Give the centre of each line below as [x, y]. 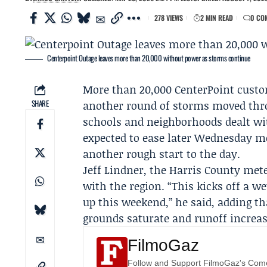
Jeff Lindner [114, 170]
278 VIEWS [169, 18]
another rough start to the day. [162, 154]
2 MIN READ [217, 18]
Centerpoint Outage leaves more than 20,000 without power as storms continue [149, 58]
